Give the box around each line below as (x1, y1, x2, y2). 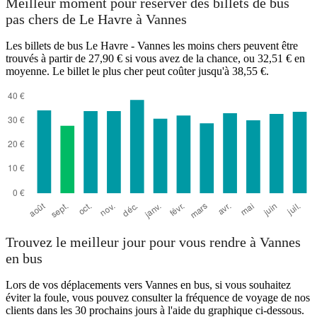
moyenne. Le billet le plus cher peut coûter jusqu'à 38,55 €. (6, 64, 269, 77)
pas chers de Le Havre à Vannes (6, 11, 187, 28)
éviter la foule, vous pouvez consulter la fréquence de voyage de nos (6, 292, 310, 304)
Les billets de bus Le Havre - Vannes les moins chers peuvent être (6, 39, 298, 52)
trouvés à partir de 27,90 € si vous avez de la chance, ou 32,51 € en (6, 52, 305, 64)
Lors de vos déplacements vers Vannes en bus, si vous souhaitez (6, 279, 291, 292)
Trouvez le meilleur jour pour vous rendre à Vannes (6, 234, 301, 250)
